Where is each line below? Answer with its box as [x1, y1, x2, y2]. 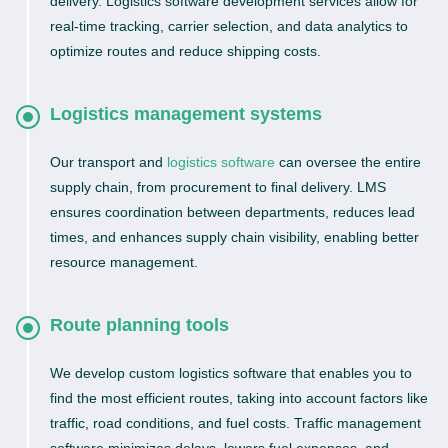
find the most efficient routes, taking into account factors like [50, 390, 428, 406]
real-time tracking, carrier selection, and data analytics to [50, 18, 408, 34]
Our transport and [50, 154, 167, 170]
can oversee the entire [275, 154, 421, 170]
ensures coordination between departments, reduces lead [50, 204, 415, 220]
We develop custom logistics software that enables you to [50, 365, 412, 381]
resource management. [50, 254, 198, 270]
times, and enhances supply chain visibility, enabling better [50, 229, 419, 245]
